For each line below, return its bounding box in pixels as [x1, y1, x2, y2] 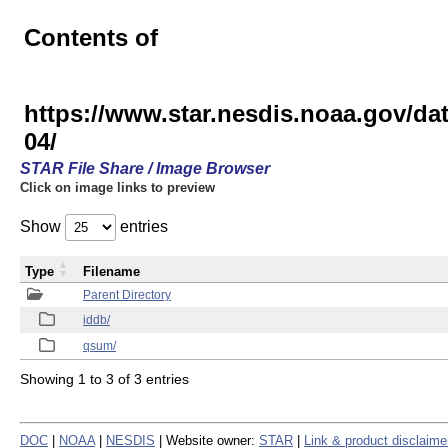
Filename [83, 264, 140, 279]
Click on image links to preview [20, 180, 215, 195]
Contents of [24, 24, 158, 51]
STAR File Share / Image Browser [20, 160, 270, 177]
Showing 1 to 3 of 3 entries [20, 370, 189, 387]
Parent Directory [83, 288, 171, 302]
